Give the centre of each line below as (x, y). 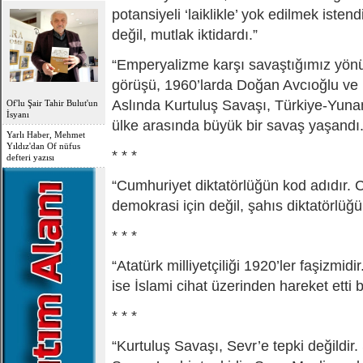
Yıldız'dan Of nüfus (43, 146)
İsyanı (18, 114)
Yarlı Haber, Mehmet (46, 135)
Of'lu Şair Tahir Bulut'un (52, 103)
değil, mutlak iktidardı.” (185, 35)
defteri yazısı (30, 157)
